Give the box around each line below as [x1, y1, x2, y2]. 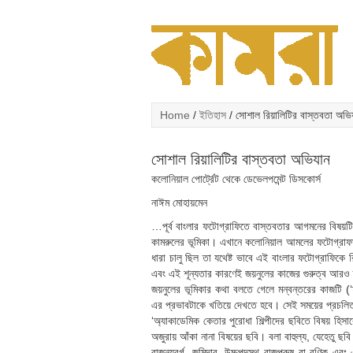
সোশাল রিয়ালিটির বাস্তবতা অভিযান [151, 150, 330, 168]
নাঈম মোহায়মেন [151, 196, 207, 209]
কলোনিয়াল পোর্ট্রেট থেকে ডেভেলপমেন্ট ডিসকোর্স [151, 173, 321, 185]
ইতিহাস [199, 109, 226, 121]
